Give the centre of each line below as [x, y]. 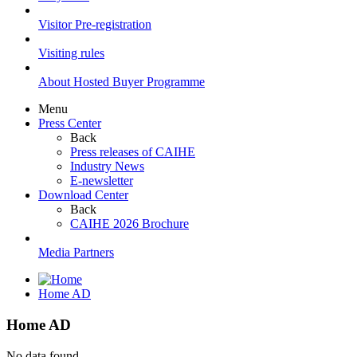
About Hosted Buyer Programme [122, 82]
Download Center [83, 195]
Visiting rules [71, 53]
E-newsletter [102, 181]
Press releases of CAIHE [133, 152]
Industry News [107, 167]
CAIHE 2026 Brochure [129, 224]
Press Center [70, 124]
